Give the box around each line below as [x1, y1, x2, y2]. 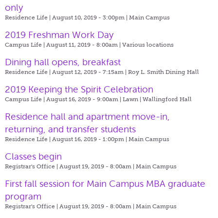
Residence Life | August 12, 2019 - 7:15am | [5, 68, 128, 75]
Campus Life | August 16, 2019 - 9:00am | [5, 95, 123, 103]
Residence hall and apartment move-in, [5, 111, 170, 122]
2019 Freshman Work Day [5, 29, 113, 40]
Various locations [122, 41, 174, 48]
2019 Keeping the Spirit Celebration [5, 84, 153, 94]
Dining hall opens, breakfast [5, 56, 121, 67]
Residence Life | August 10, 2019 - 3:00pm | [5, 14, 129, 21]
